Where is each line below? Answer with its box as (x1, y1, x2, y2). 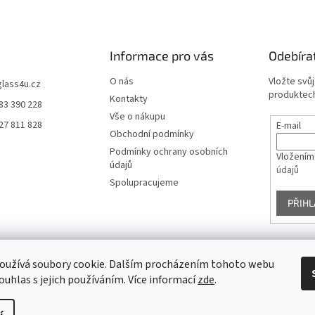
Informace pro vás (109, 48, 214, 63)
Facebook (136, 257, 179, 272)
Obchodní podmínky (109, 127, 194, 141)
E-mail (276, 118, 302, 133)
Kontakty (109, 92, 148, 106)
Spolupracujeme (109, 176, 179, 190)
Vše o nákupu (109, 110, 165, 124)
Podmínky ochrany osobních (109, 145, 228, 159)
